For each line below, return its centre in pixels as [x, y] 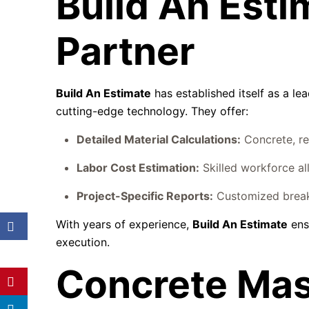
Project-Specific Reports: [145, 196]
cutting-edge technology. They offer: [152, 111]
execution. [83, 242]
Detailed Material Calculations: [159, 139]
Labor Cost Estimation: [138, 168]
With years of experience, [124, 224]
